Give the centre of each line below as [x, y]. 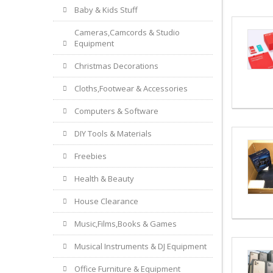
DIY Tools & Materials [113, 133]
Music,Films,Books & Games [126, 223]
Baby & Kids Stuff [106, 9]
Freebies [90, 156]
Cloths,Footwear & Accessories [131, 88]
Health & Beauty [104, 178]
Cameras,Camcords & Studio [127, 32]
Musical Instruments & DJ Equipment [140, 246]
